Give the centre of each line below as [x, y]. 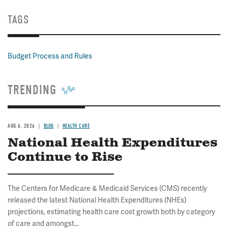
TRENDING [32, 90]
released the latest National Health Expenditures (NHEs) [97, 200]
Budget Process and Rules [50, 56]
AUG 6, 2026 [21, 126]
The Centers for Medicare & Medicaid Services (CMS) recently [107, 188]
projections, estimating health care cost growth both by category [111, 212]
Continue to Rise [65, 157]
